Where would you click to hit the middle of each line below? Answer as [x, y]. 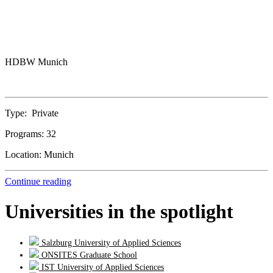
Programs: [26, 134]
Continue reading [38, 182]
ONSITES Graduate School [88, 255]
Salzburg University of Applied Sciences [110, 243]
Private [45, 113]
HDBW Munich [36, 62]
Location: [24, 155]
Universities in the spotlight [119, 211]
